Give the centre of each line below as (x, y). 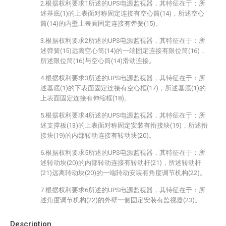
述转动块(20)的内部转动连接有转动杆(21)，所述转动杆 (121, 163)
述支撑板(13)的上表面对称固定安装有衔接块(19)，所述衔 (124, 125)
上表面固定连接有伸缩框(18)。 (86, 98)
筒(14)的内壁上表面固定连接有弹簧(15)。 (101, 23)
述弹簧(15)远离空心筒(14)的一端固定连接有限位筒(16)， (123, 51)
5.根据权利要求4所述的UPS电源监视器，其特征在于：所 (123, 115)
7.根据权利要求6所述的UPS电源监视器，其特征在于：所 (123, 190)
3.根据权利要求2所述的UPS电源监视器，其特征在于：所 (123, 41)
